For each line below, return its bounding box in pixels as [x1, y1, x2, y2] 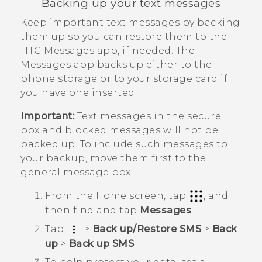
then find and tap [45, 204, 140, 216]
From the [45, 189, 96, 201]
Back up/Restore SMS [92, 223, 201, 235]
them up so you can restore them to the [20, 30, 227, 42]
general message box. [20, 166, 133, 178]
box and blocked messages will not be [20, 124, 218, 136]
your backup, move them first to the [20, 152, 206, 164]
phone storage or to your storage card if [20, 73, 227, 84]
